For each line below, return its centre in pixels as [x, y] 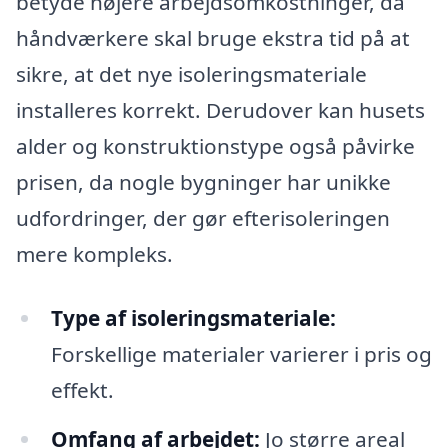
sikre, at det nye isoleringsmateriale [191, 73]
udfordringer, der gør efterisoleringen [203, 217]
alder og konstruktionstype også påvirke [215, 145]
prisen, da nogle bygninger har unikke [203, 181]
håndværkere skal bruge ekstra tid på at [213, 37]
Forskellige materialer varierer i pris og [241, 353]
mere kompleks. [94, 253]
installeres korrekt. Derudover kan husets [220, 109]
